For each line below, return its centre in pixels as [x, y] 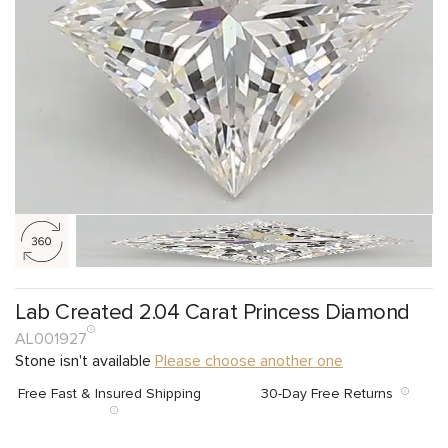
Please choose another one [249, 360]
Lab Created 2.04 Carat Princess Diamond [212, 312]
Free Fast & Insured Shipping [113, 393]
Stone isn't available [85, 360]
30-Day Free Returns [330, 393]
